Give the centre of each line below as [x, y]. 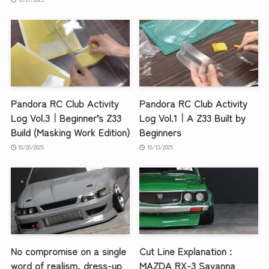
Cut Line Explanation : [186, 251]
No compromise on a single [68, 251]
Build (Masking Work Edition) [70, 132]
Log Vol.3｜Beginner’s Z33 [66, 118]
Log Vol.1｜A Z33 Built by [193, 118]
